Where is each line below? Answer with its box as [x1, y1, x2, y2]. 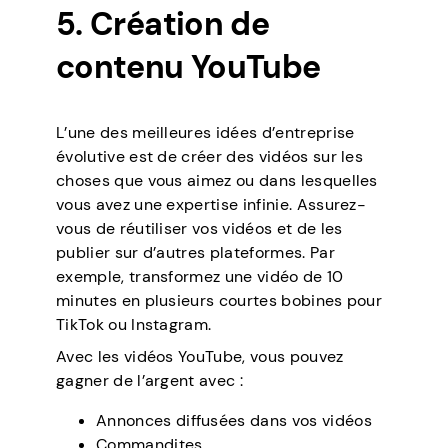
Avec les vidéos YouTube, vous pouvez [56, 346, 344, 368]
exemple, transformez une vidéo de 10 [56, 266, 344, 288]
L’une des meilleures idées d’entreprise [56, 122, 355, 144]
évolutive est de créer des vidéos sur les [56, 146, 364, 168]
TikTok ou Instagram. [56, 314, 212, 336]
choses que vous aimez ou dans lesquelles [56, 170, 378, 192]
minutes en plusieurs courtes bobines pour [56, 290, 383, 312]
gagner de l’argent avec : [56, 370, 244, 392]
